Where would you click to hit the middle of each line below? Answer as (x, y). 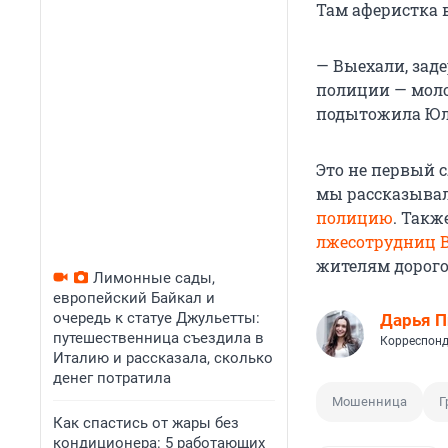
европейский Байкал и (134, 298)
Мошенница (369, 402)
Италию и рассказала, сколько (163, 358)
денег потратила (112, 378)
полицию (354, 218)
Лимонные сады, (154, 278)
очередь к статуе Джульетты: (156, 318)
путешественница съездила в (158, 338)
